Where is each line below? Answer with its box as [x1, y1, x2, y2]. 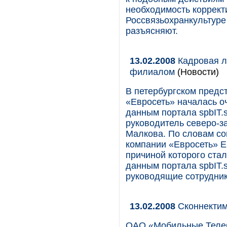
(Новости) [177, 66, 219, 77]
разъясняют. [126, 26, 178, 36]
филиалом [130, 66, 177, 77]
